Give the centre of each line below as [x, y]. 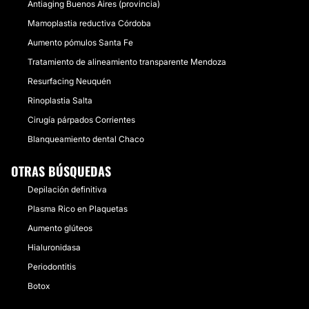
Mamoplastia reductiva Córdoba [89, 23]
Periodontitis [52, 267]
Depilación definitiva [67, 189]
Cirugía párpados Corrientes [81, 120]
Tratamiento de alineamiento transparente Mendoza [127, 62]
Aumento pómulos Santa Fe [80, 42]
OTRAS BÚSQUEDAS [61, 171]
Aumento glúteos [60, 228]
